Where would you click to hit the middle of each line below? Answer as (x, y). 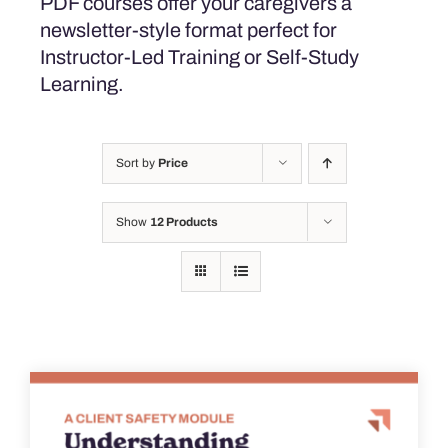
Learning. (81, 83)
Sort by (136, 162)
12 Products (183, 221)
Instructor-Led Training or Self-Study (199, 56)
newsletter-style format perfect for (188, 29)
